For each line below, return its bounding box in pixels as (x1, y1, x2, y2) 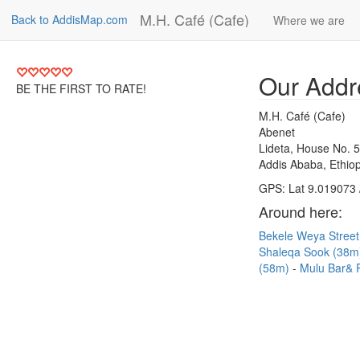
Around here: (259, 201, 342, 222)
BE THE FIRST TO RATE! (16, 80, 146, 96)
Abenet (259, 124, 295, 140)
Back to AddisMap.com (11, 11, 128, 27)
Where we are (273, 12, 345, 28)
